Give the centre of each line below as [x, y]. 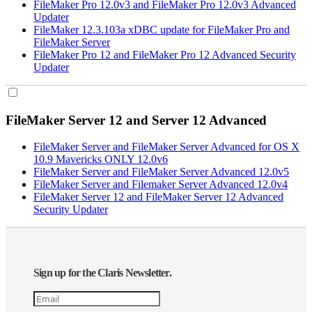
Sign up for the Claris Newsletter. [102, 273]
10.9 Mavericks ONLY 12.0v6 [101, 159]
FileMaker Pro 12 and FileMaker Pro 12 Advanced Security [165, 54]
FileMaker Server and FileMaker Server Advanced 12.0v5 [161, 172]
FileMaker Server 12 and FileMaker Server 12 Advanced [158, 197]
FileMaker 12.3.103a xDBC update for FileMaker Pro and [162, 29]
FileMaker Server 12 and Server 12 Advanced [136, 120]
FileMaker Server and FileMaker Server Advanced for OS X [166, 147]
